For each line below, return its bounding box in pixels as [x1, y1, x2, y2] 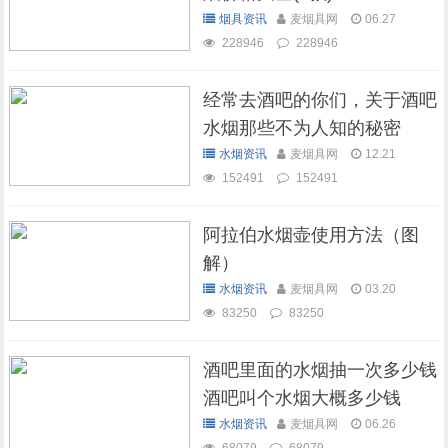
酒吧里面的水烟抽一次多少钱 [202, 360, 437, 380]
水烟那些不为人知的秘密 [202, 118, 401, 138]
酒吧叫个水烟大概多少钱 [202, 388, 401, 408]
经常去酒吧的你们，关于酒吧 [202, 90, 437, 110]
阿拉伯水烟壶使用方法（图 [202, 225, 419, 245]
